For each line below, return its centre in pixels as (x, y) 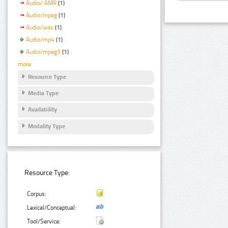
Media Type (43, 93)
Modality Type (47, 126)
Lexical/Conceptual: (52, 207)
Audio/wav (40, 28)
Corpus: (37, 194)
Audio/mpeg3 (43, 52)
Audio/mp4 (40, 39)
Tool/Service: (44, 221)
